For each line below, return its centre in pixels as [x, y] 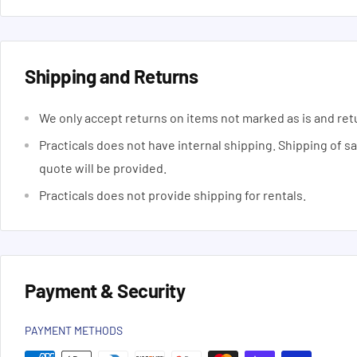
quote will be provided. [103, 168]
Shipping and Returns [112, 76]
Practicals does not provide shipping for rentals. [173, 195]
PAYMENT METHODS [74, 330]
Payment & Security [105, 291]
